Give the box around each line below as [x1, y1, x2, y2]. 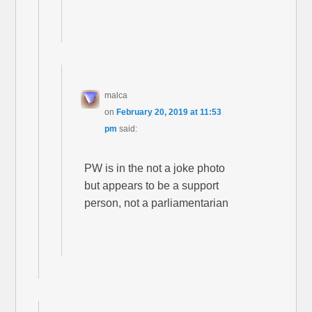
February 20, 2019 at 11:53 [116, 107, 222, 118]
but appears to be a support [84, 180, 219, 192]
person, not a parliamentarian [84, 197, 229, 210]
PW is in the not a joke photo [84, 162, 226, 175]
